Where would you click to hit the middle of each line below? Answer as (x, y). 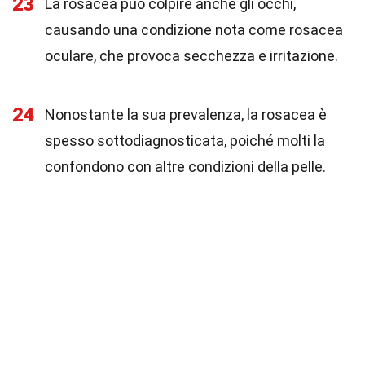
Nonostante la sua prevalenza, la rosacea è (186, 114)
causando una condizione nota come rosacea (194, 30)
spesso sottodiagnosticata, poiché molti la (185, 141)
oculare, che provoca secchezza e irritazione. (191, 56)
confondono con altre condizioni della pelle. (185, 167)
